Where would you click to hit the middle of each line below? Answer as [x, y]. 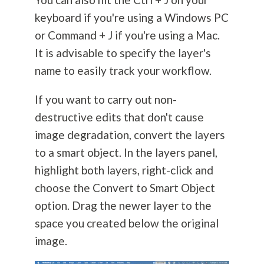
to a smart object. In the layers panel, [126, 153]
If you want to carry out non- [105, 100]
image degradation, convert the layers [130, 135]
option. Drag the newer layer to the [123, 206]
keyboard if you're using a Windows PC [131, 18]
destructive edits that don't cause [119, 117]
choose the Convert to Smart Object [125, 188]
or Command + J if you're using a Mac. [127, 35]
